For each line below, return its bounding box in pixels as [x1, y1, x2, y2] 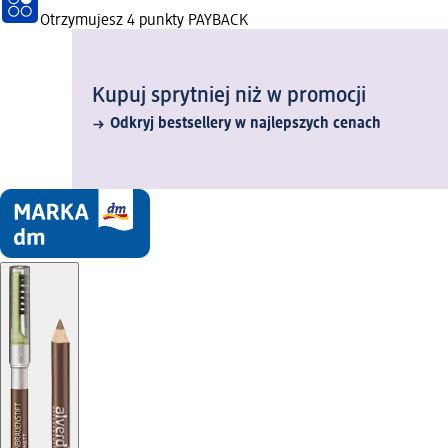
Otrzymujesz [40, 13, 127, 30]
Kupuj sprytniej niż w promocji [92, 85, 366, 108]
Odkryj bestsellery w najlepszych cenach [110, 116, 381, 133]
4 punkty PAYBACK [127, 13, 248, 30]
